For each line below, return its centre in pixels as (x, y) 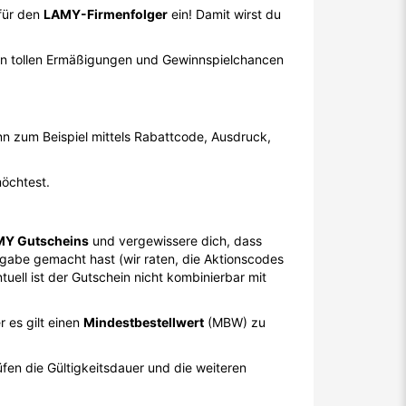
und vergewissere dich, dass (175, 241)
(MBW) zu (235, 322)
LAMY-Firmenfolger (106, 14)
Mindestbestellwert (144, 322)
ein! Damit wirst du (224, 14)
